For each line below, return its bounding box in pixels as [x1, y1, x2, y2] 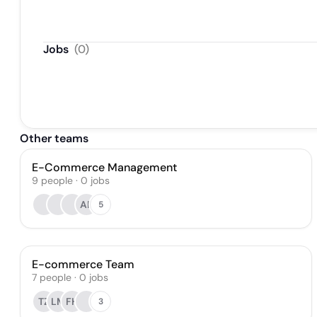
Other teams [20, 131, 88, 146]
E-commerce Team [32, 257, 134, 272]
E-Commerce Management [32, 160, 177, 175]
